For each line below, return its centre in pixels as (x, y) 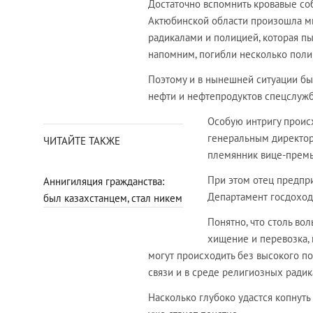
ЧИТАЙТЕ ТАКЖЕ (82, 141)
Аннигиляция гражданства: (104, 182)
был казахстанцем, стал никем (113, 198)
